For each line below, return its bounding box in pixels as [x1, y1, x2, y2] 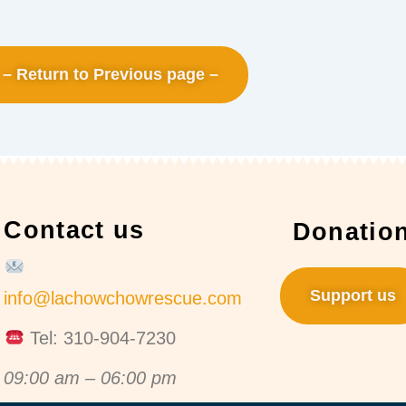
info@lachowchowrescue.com [4, 287, 243, 308]
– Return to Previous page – [3, 65, 218, 84]
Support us [309, 285, 396, 304]
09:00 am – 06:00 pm [4, 367, 178, 388]
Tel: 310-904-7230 [24, 327, 176, 348]
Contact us [4, 216, 145, 244]
